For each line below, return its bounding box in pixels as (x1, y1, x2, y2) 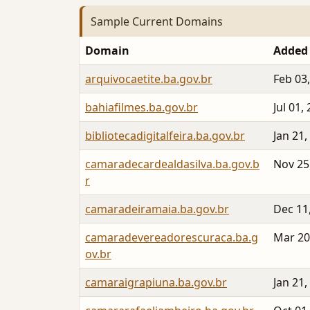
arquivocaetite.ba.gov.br (85, 71, 212, 87)
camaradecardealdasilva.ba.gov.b (85, 156, 259, 172)
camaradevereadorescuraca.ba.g (85, 230, 258, 246)
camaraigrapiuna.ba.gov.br (85, 275, 227, 291)
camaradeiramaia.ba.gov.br (85, 201, 229, 217)
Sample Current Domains (91, 13, 223, 29)
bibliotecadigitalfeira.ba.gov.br (85, 128, 245, 144)
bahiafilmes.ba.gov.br (85, 100, 198, 116)
